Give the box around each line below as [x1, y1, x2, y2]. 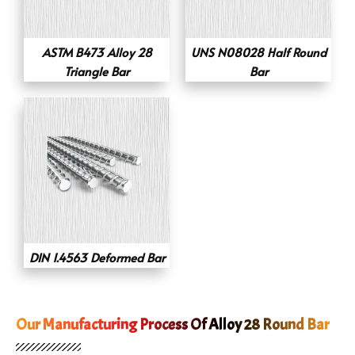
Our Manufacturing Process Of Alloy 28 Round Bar [16, 314, 330, 334]
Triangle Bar [64, 62, 129, 79]
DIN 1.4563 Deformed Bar [29, 248, 165, 265]
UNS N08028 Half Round [190, 43, 326, 60]
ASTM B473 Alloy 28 [41, 43, 152, 60]
